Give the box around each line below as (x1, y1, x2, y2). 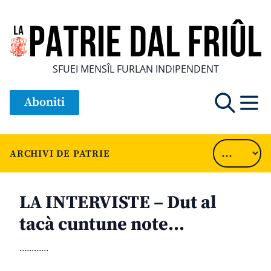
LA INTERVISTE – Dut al (19, 191, 217, 215)
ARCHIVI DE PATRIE (10, 147, 110, 160)
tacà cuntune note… (19, 213, 184, 237)
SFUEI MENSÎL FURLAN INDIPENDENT (52, 62, 219, 76)
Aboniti (24, 95, 65, 111)
